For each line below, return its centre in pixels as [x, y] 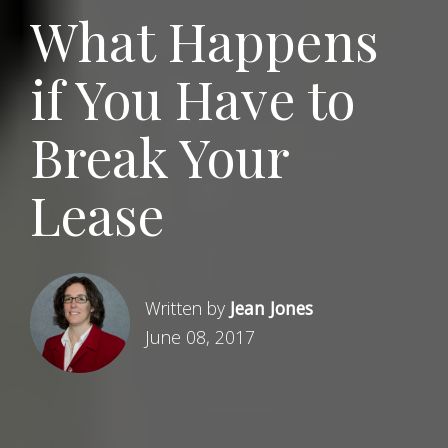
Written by [187, 308]
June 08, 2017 [200, 337]
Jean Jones [271, 308]
